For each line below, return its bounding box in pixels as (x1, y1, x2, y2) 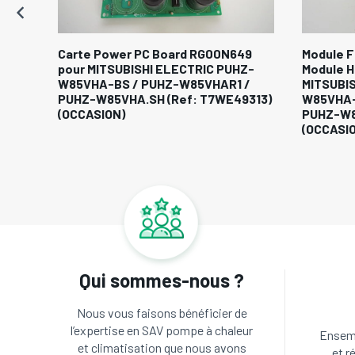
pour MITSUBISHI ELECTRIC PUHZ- (57, 61, 254, 77)
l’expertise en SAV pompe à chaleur (71, 323, 253, 338)
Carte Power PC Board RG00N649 (57, 46, 252, 62)
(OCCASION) (57, 106, 125, 122)
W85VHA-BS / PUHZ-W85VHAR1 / (57, 76, 250, 92)
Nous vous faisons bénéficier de (76, 305, 247, 321)
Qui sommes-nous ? (79, 269, 244, 292)
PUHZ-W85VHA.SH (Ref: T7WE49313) (57, 91, 272, 107)
